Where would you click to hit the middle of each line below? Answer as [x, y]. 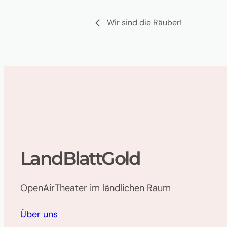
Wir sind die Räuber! [143, 23]
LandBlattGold [80, 158]
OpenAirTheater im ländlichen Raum [96, 188]
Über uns [39, 215]
